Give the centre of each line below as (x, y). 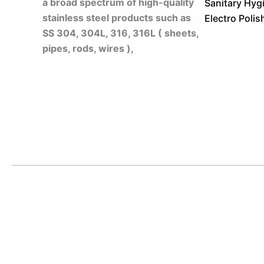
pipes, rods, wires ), (88, 48)
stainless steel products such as (117, 18)
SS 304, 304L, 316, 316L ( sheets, (121, 33)
